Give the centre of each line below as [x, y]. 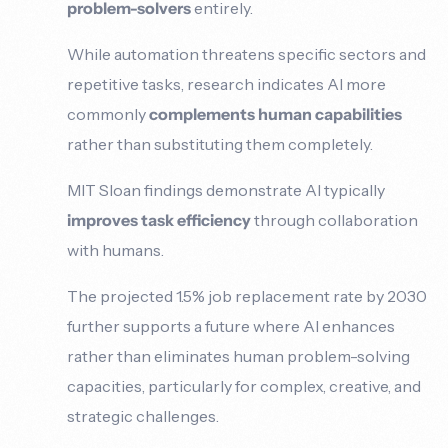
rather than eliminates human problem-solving [239, 355]
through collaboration [335, 219]
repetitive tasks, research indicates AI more [227, 83]
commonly [108, 113]
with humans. [116, 249]
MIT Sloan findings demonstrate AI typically [226, 189]
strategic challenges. [143, 415]
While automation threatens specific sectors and [247, 53]
